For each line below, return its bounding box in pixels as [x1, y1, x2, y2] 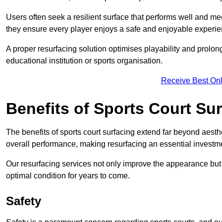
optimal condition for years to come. [6, 171, 130, 180]
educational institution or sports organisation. [6, 56, 163, 65]
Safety [6, 194, 41, 208]
